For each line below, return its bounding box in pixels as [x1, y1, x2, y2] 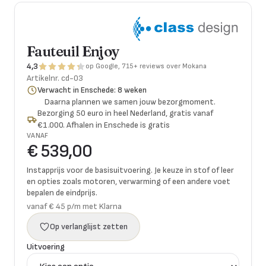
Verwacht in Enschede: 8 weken [37, 85, 147, 95]
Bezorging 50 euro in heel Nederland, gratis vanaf [37, 108, 214, 118]
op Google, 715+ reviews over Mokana [85, 62, 207, 71]
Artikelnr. [27, 73, 61, 83]
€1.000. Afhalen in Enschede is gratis [37, 120, 170, 130]
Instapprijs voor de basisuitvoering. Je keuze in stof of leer [27, 165, 234, 175]
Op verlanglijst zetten [50, 221, 128, 232]
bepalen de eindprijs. [27, 188, 97, 198]
